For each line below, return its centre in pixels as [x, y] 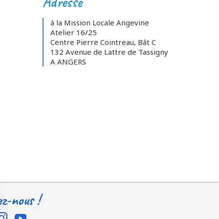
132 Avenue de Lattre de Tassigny [109, 52]
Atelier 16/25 [74, 32]
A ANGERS [68, 62]
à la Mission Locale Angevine [100, 22]
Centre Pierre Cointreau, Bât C [103, 42]
